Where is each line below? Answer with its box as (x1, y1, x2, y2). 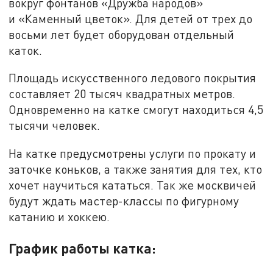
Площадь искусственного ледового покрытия (9, 71, 257, 85)
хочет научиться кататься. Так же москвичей (9, 178, 257, 193)
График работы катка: (9, 239, 157, 257)
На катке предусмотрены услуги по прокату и (9, 146, 257, 161)
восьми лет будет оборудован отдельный (9, 27, 235, 41)
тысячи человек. (9, 118, 101, 133)
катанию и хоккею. (9, 210, 110, 224)
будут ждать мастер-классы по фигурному (9, 194, 239, 208)
